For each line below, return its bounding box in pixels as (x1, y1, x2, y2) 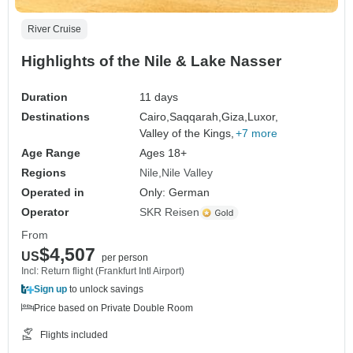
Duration (21, 91, 68, 104)
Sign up (34, 284, 67, 295)
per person (102, 252, 148, 264)
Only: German (139, 186, 210, 199)
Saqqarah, (169, 110, 222, 124)
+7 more (236, 127, 278, 140)
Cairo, (139, 110, 170, 124)
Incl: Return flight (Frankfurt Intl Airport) (21, 266, 184, 277)
